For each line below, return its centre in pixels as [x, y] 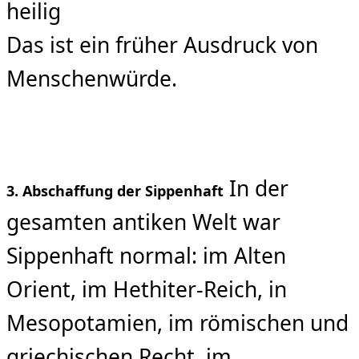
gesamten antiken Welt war [143, 222]
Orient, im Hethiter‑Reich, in [147, 289]
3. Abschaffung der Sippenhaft [115, 190]
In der [256, 188]
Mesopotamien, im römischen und [177, 323]
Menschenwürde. [92, 79]
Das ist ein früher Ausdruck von [162, 45]
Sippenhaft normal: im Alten [146, 255]
